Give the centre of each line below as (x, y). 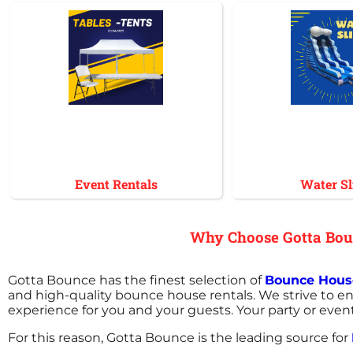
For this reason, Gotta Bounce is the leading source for (180, 337)
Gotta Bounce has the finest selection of (136, 280)
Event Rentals (116, 184)
